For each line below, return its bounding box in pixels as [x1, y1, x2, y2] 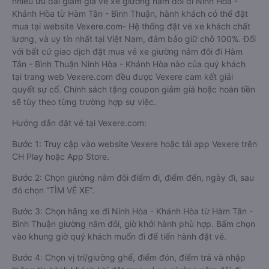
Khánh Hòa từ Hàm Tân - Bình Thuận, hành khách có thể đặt [12, 8, 248, 19]
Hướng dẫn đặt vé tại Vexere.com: [12, 118, 147, 128]
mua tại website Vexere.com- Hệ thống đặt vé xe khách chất [12, 21, 250, 31]
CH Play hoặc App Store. [12, 151, 109, 162]
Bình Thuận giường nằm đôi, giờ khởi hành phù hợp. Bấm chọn [12, 219, 255, 229]
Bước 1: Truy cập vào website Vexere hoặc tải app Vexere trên [12, 139, 257, 149]
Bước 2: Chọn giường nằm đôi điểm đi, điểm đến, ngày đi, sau [12, 172, 254, 183]
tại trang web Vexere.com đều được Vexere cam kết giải [12, 71, 233, 82]
